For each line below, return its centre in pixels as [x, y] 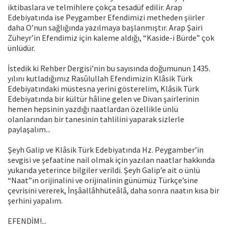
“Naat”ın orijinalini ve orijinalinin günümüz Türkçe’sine [103, 180]
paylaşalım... [29, 130]
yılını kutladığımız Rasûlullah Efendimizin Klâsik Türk [100, 79]
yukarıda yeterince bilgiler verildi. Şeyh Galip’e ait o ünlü [104, 170]
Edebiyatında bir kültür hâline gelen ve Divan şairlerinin [103, 99]
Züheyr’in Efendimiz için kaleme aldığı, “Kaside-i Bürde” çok [111, 38]
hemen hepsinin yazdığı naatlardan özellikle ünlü [93, 109]
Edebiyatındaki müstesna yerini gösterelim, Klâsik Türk [103, 89]
